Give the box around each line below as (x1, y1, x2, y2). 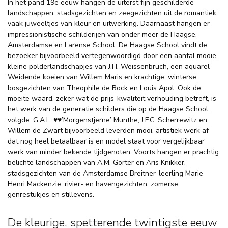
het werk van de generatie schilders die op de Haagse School (8, 104, 208, 115)
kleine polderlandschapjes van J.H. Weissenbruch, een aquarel (8, 62, 210, 72)
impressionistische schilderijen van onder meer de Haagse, (8, 30, 197, 40)
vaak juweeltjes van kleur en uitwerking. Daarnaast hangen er (8, 19, 210, 29)
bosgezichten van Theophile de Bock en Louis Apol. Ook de (8, 83, 201, 93)
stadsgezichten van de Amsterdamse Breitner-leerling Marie (8, 168, 203, 179)
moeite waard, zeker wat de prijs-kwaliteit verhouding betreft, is (8, 94, 216, 104)
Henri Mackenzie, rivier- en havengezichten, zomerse (8, 179, 178, 189)
